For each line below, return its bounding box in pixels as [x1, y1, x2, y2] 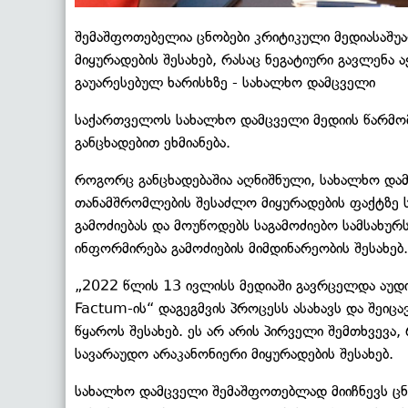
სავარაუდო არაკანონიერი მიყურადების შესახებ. [75, 345, 393, 363]
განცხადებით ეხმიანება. [75, 134, 230, 152]
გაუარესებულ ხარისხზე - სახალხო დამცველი [75, 74, 375, 92]
